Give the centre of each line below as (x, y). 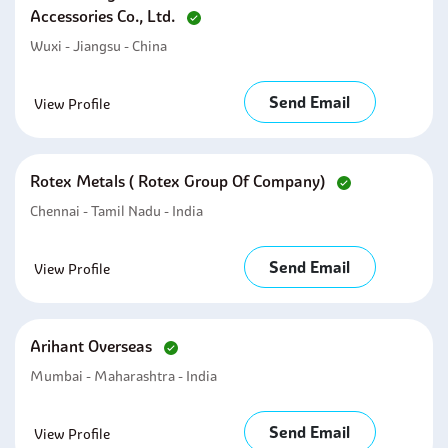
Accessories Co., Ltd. (104, 16)
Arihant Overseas (93, 346)
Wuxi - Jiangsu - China (98, 46)
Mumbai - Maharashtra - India (123, 376)
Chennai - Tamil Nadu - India (116, 211)
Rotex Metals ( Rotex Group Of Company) (179, 181)
